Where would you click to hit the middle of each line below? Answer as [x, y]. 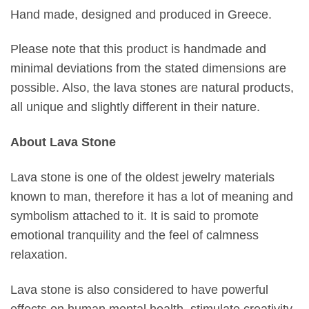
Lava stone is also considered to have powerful [139, 290]
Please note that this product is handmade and [138, 49]
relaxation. [41, 255]
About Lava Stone [65, 142]
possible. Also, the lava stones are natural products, [152, 88]
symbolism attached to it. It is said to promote [134, 216]
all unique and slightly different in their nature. [137, 107]
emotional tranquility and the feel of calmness [134, 236]
